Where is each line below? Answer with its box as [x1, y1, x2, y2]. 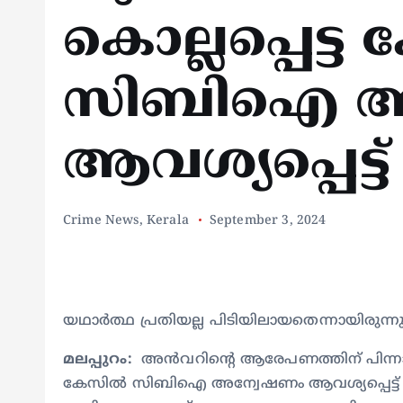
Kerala [146, 213, 189, 228]
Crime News [63, 213, 139, 228]
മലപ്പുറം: [63, 351, 142, 369]
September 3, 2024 [209, 213, 327, 228]
